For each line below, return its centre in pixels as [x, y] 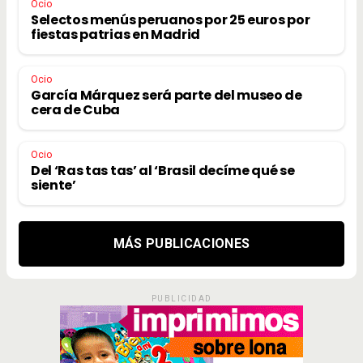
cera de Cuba [76, 109]
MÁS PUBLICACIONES [181, 243]
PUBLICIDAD [181, 298]
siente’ [53, 185]
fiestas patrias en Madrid [115, 34]
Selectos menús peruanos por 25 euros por [171, 19]
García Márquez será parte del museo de [167, 95]
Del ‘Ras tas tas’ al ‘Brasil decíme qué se [163, 170]
